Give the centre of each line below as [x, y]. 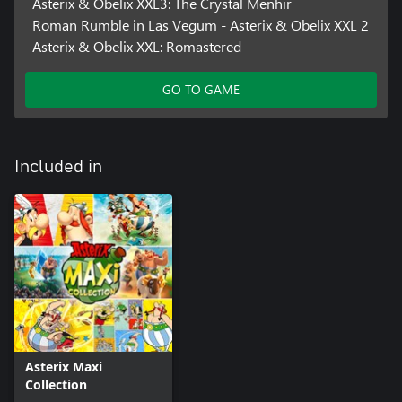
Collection [56, 385]
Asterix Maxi [64, 367]
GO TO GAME [201, 90]
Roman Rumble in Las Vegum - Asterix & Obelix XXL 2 [200, 25]
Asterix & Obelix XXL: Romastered [136, 47]
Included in [58, 167]
